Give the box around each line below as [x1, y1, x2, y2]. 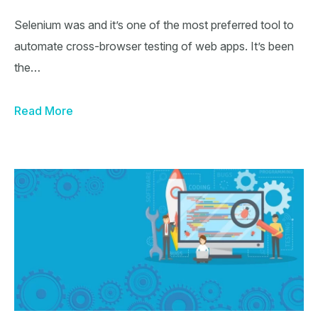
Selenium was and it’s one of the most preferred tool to [14, 18, 294, 32]
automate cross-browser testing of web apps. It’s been [14, 39, 294, 53]
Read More [14, 104, 73, 118]
